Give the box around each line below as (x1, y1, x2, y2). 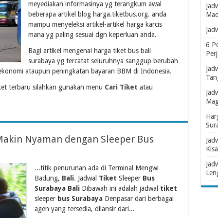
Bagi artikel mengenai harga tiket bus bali (28, 46, 151, 54)
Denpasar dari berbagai (102, 194, 174, 202)
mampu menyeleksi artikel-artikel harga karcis (28, 20, 162, 28)
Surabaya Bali (34, 184, 80, 192)
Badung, (34, 174, 62, 182)
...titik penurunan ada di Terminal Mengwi (34, 163, 159, 172)
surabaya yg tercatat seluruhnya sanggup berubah (28, 56, 178, 65)
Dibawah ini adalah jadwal (79, 184, 160, 192)
